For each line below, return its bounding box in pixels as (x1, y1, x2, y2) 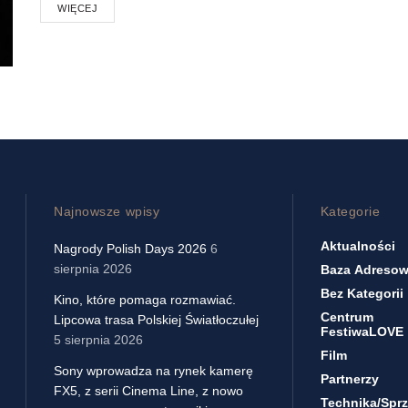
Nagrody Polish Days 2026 (54, 240, 207, 256)
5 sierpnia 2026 (54, 331, 143, 347)
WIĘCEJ (57, 2, 98, 14)
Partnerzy (320, 371, 379, 386)
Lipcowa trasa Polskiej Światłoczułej (54, 311, 259, 327)
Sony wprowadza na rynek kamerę (54, 362, 253, 378)
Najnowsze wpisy (54, 203, 160, 219)
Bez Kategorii (320, 285, 403, 301)
